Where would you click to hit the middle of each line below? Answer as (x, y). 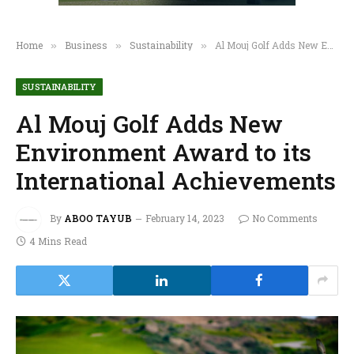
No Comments (285, 218)
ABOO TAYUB (98, 218)
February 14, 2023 (185, 218)
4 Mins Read (58, 241)
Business (86, 45)
